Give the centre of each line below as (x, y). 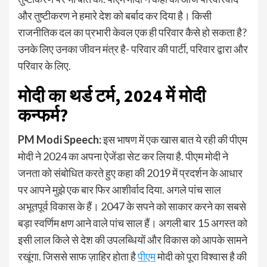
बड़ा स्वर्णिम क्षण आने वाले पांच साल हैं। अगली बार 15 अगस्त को (133, 223)
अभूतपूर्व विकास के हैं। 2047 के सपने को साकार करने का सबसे (132, 206)
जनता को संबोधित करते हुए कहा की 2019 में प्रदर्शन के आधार (130, 173)
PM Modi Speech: (60, 139)
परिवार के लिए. (44, 65)
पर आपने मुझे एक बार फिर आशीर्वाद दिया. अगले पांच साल (119, 189)
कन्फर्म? (43, 115)
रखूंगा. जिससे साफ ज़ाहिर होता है (78, 256)
